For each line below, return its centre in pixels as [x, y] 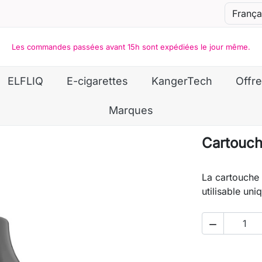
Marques [131, 110]
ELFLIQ [25, 81]
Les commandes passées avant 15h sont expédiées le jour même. [131, 47]
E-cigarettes [97, 81]
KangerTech [182, 81]
